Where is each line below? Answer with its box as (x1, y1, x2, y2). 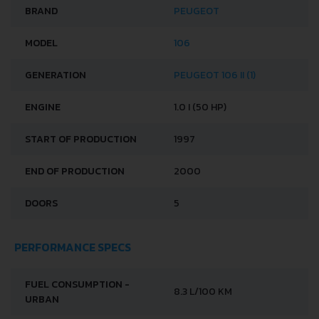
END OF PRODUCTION (25, 163, 125, 179)
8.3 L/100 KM (174, 283, 232, 299)
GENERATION (25, 67, 86, 83)
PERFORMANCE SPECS (14, 238, 131, 256)
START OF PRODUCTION (25, 131, 137, 147)
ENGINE (25, 99, 61, 115)
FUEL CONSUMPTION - (25, 276, 130, 292)
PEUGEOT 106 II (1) (174, 67, 256, 83)
